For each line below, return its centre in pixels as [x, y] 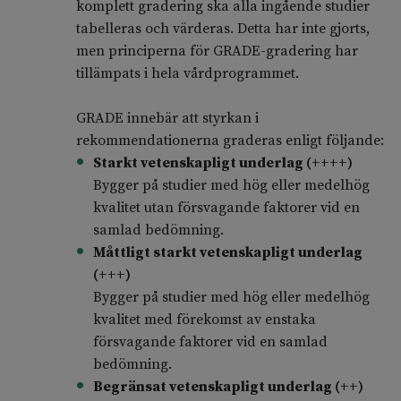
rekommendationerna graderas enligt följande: [231, 141]
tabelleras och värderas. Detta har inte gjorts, [222, 29]
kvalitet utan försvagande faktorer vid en [226, 208]
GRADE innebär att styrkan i [167, 119]
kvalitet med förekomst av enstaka [204, 320]
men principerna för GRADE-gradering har [217, 51]
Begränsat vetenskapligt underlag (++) [229, 387]
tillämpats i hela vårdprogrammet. [187, 74]
